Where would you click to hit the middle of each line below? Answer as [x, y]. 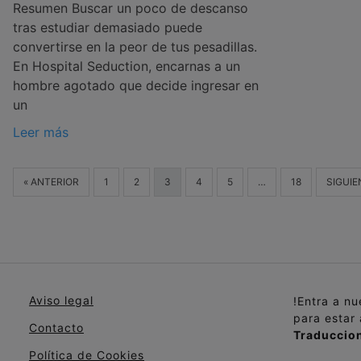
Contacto [56, 328]
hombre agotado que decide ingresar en [136, 86]
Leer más [41, 133]
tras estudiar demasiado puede [108, 28]
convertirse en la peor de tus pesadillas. [135, 47]
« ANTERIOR [51, 182]
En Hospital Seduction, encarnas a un [127, 66]
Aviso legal [61, 301]
